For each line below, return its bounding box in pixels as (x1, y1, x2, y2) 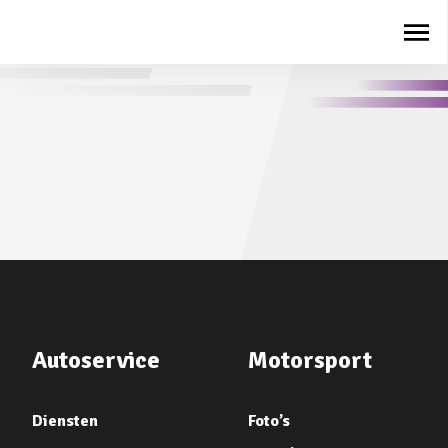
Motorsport (248, 345, 372, 375)
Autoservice (32, 345, 160, 375)
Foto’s (248, 411, 290, 431)
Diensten (32, 411, 98, 431)
